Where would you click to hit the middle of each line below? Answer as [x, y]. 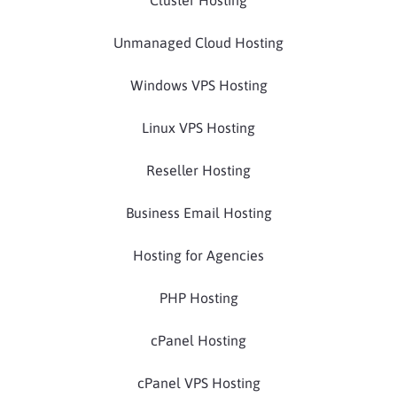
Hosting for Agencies [198, 256]
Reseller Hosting [198, 171]
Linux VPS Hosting [198, 128]
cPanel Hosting [198, 341]
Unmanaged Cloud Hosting [198, 43]
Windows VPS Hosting [198, 86]
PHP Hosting [198, 298]
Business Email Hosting [198, 213]
